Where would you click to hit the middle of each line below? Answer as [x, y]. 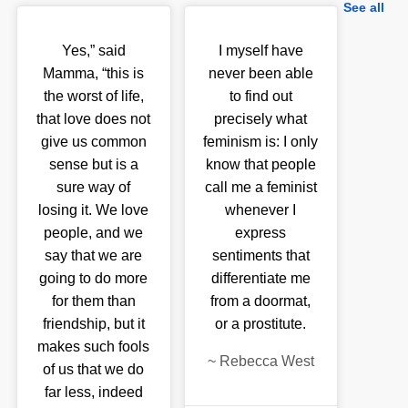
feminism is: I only [261, 141]
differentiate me [260, 278]
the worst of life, [93, 96]
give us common [93, 141]
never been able [260, 73]
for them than [93, 301]
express [261, 232]
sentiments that [260, 255]
